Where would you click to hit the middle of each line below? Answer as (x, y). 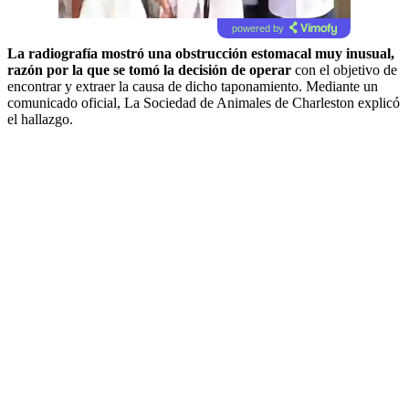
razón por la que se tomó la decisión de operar (151, 69)
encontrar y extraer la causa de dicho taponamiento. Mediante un (193, 86)
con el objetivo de (346, 69)
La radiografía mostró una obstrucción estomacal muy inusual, (201, 53)
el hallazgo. (40, 119)
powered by (257, 28)
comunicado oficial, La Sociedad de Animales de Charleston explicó (204, 102)
